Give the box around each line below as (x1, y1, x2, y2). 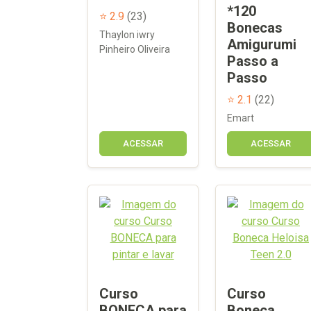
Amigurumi (227, 35, 296, 53)
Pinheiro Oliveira (99, 43, 170, 55)
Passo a (227, 52, 278, 69)
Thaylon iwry (99, 28, 155, 40)
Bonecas (227, 19, 283, 36)
